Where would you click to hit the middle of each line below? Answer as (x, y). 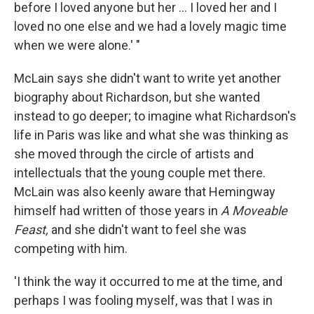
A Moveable (254, 211)
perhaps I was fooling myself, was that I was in (143, 301)
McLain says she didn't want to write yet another (148, 78)
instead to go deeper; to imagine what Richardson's (155, 116)
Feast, (33, 230)
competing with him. (71, 249)
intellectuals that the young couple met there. (140, 173)
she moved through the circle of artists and (134, 154)
